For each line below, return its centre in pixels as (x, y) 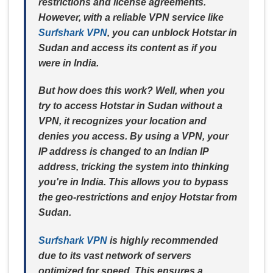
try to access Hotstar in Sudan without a (130, 106)
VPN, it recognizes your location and (122, 121)
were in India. (69, 63)
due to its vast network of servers (115, 256)
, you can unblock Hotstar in (172, 32)
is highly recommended (163, 241)
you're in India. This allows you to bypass (133, 182)
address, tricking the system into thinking (134, 167)
